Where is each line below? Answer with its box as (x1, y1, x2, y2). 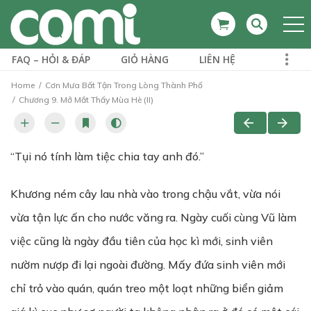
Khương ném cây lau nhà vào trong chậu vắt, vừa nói (10, 187, 280, 201)
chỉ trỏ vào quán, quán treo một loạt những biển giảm (10, 281, 283, 295)
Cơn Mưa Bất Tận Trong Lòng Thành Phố (45, 80, 203, 90)
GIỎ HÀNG (121, 53, 169, 66)
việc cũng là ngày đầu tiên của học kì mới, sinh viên (10, 234, 273, 248)
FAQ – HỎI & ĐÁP (12, 53, 90, 66)
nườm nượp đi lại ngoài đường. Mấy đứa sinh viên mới (10, 258, 285, 271)
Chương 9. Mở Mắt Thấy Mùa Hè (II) (17, 94, 153, 105)
